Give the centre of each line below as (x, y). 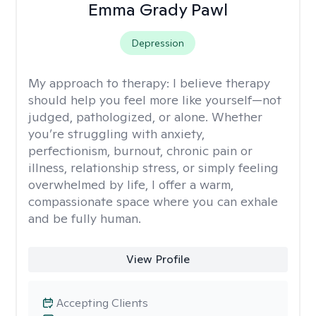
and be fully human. (85, 218)
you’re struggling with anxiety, (116, 134)
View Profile (158, 259)
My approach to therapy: (101, 83)
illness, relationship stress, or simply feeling (153, 168)
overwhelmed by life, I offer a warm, (131, 184)
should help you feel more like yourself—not (155, 100)
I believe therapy (221, 83)
